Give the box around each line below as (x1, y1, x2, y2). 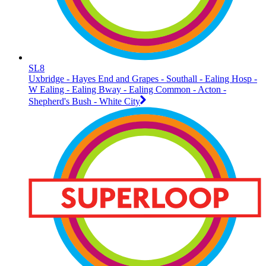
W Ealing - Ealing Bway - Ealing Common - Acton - (28, 84, 226, 94)
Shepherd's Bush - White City (28, 96, 140, 106)
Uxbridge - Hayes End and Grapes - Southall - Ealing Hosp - (28, 73, 257, 84)
